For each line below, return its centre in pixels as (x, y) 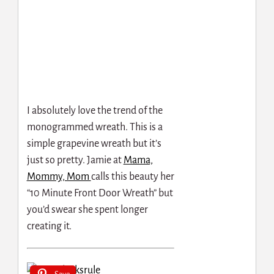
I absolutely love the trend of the (94, 110)
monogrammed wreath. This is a (94, 127)
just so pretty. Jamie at (75, 160)
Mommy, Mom (59, 176)
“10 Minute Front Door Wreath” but (100, 193)
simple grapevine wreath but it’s (94, 143)
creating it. (49, 226)
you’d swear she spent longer (87, 209)
